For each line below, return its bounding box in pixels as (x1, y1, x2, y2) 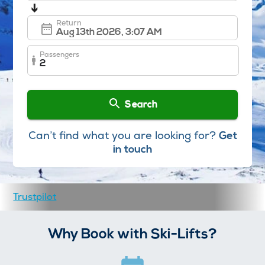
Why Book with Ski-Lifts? (48, 227, 217, 242)
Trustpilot (13, 190, 57, 203)
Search (125, 99, 157, 109)
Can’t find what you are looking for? (28, 128, 216, 142)
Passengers (40, 49, 80, 59)
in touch (112, 144, 153, 156)
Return (56, 18, 82, 28)
